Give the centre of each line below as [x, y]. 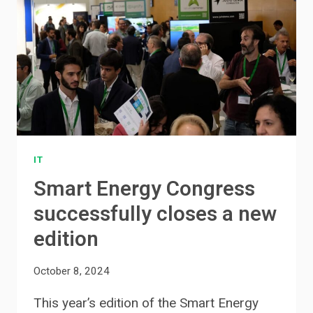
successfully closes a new [155, 214]
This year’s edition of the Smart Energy [146, 303]
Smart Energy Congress [144, 189]
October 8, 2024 [72, 271]
